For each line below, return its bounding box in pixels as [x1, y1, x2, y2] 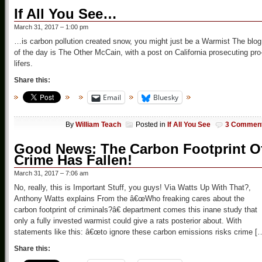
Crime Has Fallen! [14, 151, 132, 168]
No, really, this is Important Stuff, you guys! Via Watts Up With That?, [14, 182, 251, 192]
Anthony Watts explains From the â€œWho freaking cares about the [14, 194, 244, 203]
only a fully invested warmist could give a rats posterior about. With [14, 216, 242, 225]
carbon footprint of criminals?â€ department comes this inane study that [14, 205, 257, 214]
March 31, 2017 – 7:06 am [14, 169, 88, 177]
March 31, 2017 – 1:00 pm [14, 23, 88, 31]
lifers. [14, 59, 33, 68]
